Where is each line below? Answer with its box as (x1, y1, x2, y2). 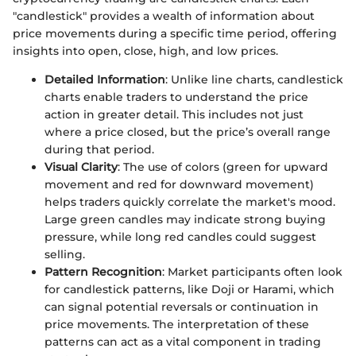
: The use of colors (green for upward (118, 160, 328, 175)
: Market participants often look (162, 265, 342, 280)
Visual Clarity (44, 160, 118, 175)
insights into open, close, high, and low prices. (13, 44, 278, 59)
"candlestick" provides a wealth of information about (13, 9, 315, 24)
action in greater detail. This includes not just (44, 107, 304, 122)
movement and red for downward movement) (44, 177, 314, 192)
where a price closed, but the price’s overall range (44, 125, 331, 140)
